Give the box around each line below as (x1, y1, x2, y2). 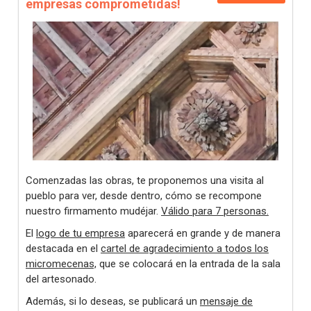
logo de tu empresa (36, 227, 125, 239)
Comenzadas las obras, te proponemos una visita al (26, 174, 264, 187)
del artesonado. (26, 273, 96, 285)
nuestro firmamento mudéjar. (26, 205, 161, 217)
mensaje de (200, 295, 253, 308)
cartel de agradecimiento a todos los (101, 242, 269, 255)
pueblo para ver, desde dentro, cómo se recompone (26, 190, 262, 202)
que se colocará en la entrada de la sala (96, 258, 280, 270)
